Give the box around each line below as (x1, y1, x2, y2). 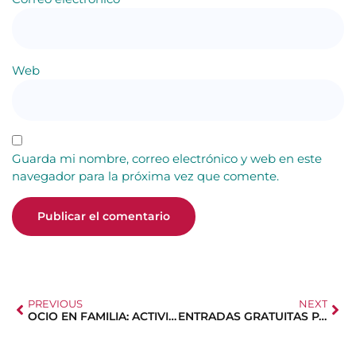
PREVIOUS (28, 296, 83, 310)
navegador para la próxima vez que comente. (12, 168, 279, 184)
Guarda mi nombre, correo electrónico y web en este (12, 150, 322, 166)
